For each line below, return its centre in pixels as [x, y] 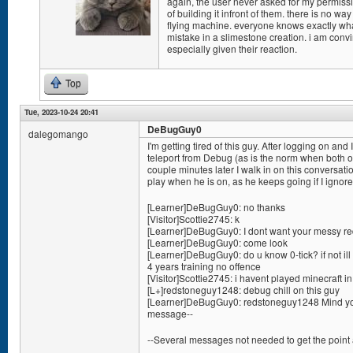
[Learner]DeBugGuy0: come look [217, 242]
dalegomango [58, 134]
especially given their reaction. [232, 48]
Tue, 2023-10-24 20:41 [61, 112]
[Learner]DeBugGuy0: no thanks [216, 207]
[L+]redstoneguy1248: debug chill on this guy [243, 290]
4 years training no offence [204, 266]
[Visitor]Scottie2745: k [193, 219]
